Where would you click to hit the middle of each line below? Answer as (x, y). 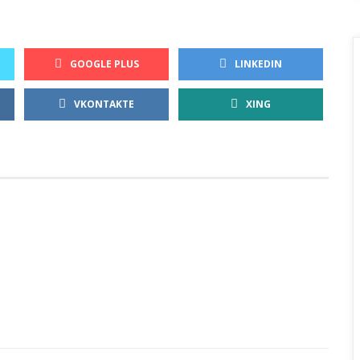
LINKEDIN (258, 63)
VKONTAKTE (104, 104)
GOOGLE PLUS (104, 63)
